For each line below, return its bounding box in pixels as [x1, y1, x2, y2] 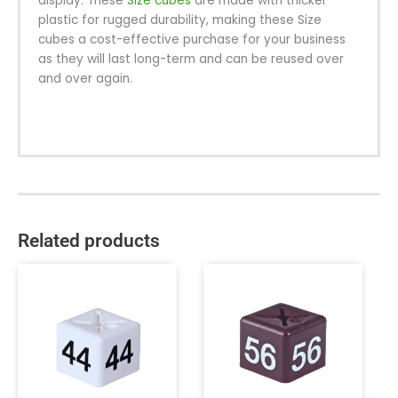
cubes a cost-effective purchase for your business [38, 30, 346, 48]
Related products [18, 230, 160, 252]
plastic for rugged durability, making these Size [38, 11, 322, 28]
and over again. [38, 69, 132, 87]
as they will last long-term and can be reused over [38, 50, 344, 68]
